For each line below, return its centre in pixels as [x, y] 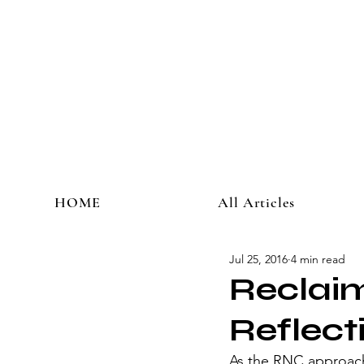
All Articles [256, 202]
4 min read [318, 259]
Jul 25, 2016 [258, 259]
